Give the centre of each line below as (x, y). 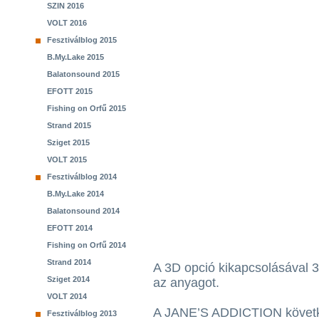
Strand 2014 (69, 262)
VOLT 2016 (67, 23)
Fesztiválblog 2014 (82, 177)
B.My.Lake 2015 (75, 57)
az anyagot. (188, 283)
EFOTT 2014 (70, 228)
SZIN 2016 (66, 6)
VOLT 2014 (67, 296)
